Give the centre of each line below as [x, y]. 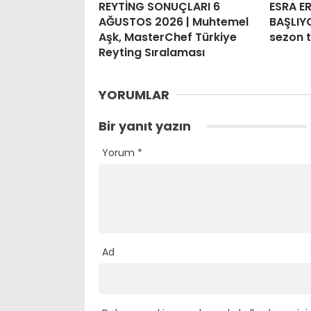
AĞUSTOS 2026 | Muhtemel [174, 22]
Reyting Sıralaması [152, 52]
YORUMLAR [134, 94]
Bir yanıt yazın [146, 126]
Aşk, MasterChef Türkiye [168, 37]
